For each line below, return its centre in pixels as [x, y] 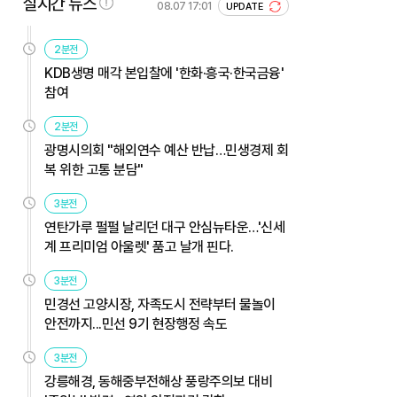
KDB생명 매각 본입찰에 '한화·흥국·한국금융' [164, 73]
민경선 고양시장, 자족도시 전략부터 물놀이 [160, 304]
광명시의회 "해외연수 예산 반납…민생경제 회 [166, 150]
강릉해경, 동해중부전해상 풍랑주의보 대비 [158, 381]
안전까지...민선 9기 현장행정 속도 [136, 323]
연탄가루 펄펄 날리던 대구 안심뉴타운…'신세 [164, 227]
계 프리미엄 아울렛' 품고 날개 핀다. [139, 246]
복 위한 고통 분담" [94, 169]
